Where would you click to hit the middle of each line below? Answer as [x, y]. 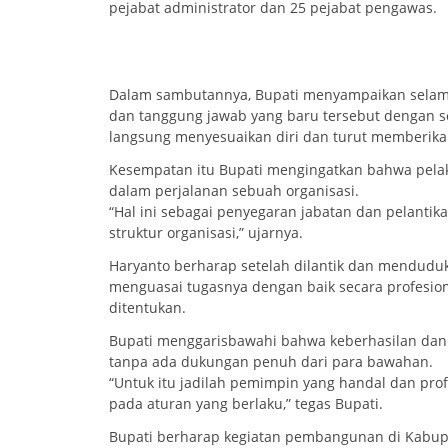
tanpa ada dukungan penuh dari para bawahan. [271, 362]
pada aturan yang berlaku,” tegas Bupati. [246, 404]
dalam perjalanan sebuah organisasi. [234, 191]
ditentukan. [147, 308]
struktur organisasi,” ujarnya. [206, 233]
